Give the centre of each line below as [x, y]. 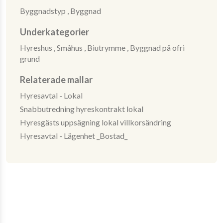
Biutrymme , [108, 48]
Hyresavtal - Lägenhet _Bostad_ [73, 136]
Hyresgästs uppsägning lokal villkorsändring [95, 122]
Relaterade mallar [56, 80]
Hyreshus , [38, 48]
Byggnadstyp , [45, 11]
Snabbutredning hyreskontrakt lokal [81, 109]
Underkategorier [54, 32]
